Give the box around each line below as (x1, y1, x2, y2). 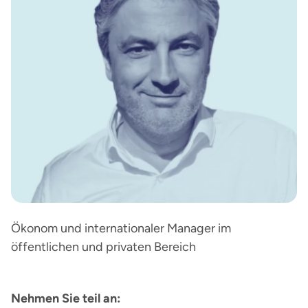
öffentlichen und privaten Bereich (11, 239, 196, 254)
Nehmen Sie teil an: (11, 291, 120, 306)
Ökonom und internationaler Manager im (11, 221, 231, 236)
